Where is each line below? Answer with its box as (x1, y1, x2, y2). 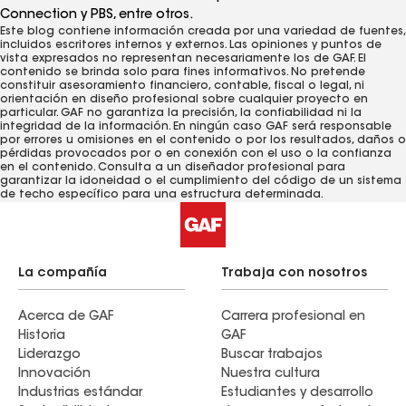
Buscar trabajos (221, 349, 323, 362)
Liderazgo (18, 349, 81, 362)
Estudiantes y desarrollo (221, 387, 373, 401)
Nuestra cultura (221, 368, 320, 382)
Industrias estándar (18, 387, 142, 401)
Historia (18, 330, 65, 343)
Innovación (18, 368, 91, 382)
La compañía (18, 267, 107, 281)
